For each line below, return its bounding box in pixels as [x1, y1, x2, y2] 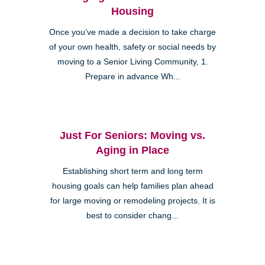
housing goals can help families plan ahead [51, 181, 214, 190]
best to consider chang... [86, 211, 179, 220]
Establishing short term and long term [62, 166, 203, 176]
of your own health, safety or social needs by [49, 42, 216, 51]
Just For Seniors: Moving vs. [60, 129, 205, 141]
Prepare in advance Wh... [85, 72, 180, 81]
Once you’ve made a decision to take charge [49, 27, 216, 37]
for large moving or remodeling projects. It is [50, 196, 215, 205]
